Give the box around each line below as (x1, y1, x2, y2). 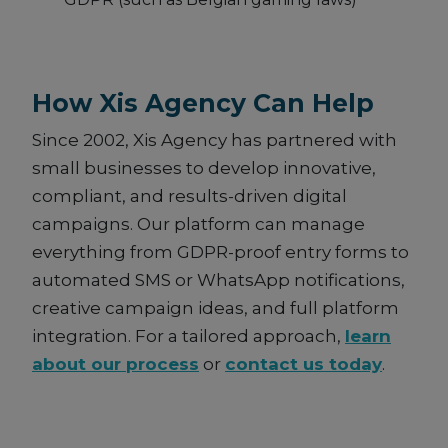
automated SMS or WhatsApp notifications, (32, 270, 405, 291)
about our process (32, 354, 199, 375)
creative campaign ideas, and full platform (32, 298, 399, 319)
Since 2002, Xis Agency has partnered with (32, 130, 397, 151)
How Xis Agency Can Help (32, 88, 374, 119)
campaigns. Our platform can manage (32, 214, 365, 235)
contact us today (225, 354, 382, 375)
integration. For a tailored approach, (32, 326, 345, 347)
